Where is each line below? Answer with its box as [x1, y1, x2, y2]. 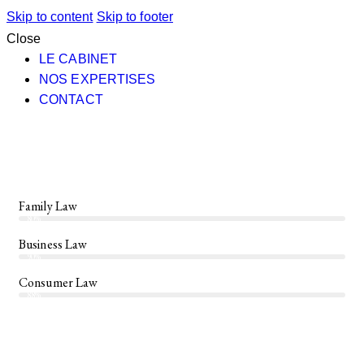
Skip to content [6, 10, 93, 24]
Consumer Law [19, 274, 98, 292]
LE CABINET [39, 52, 117, 66]
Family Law [19, 197, 77, 215]
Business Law [19, 236, 88, 253]
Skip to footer [96, 10, 174, 24]
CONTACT [39, 93, 103, 106]
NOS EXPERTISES [39, 72, 156, 86]
